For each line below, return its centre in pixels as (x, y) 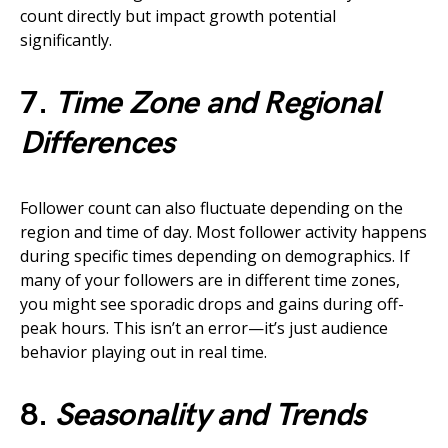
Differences (97, 144)
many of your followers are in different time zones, (210, 280)
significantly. (66, 40)
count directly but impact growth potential (178, 16)
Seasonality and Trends (210, 416)
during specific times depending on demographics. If (215, 256)
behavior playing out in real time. (143, 352)
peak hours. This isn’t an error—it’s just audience (204, 328)
